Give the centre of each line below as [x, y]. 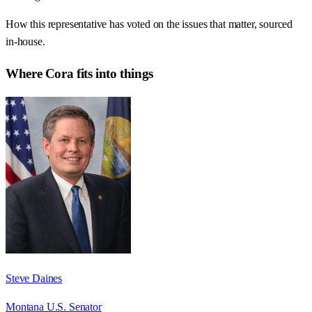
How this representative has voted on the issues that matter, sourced [149, 24]
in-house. [25, 42]
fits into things [113, 73]
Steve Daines [34, 278]
